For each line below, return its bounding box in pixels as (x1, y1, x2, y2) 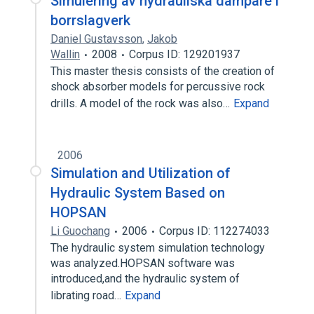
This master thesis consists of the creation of (50, 64, 275, 78)
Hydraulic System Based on (50, 184, 225, 201)
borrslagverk (50, 12, 130, 29)
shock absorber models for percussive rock (50, 80, 265, 93)
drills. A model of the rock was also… (50, 97, 233, 110)
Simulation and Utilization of (50, 165, 231, 182)
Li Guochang (50, 224, 110, 238)
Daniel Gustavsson (50, 32, 142, 46)
